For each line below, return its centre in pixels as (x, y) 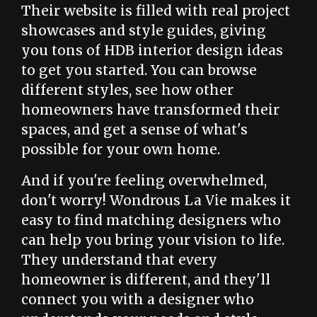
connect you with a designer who (138, 299)
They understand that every (119, 260)
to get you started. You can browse (139, 70)
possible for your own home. (121, 149)
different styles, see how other (127, 90)
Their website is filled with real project (156, 11)
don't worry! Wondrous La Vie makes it (156, 200)
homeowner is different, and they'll (146, 279)
